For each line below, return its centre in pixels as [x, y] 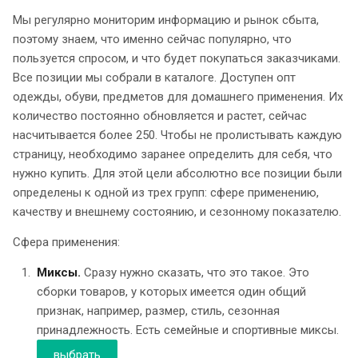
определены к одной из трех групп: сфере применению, [166, 192]
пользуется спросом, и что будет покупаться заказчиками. [177, 58]
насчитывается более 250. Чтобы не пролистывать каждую [177, 135]
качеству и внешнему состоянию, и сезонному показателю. [177, 211]
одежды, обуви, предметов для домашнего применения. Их [178, 96]
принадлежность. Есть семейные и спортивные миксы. [188, 330]
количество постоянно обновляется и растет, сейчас [160, 115]
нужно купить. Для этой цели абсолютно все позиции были [177, 173]
